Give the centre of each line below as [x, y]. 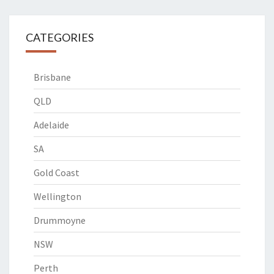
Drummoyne [60, 220]
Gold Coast [57, 172]
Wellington [57, 196]
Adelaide [51, 125]
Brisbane [52, 77]
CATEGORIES [60, 37]
